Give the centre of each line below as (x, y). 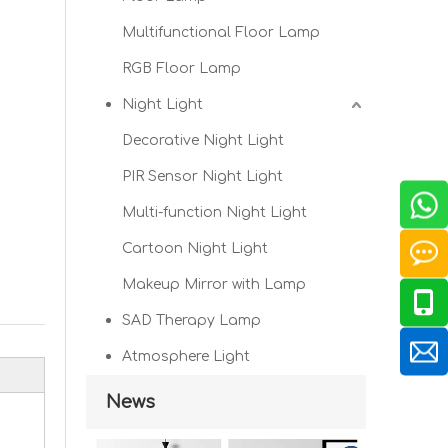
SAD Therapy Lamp (191, 320)
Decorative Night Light (203, 140)
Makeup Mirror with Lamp (214, 284)
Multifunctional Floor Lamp (221, 32)
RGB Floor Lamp (181, 68)
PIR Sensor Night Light (202, 176)
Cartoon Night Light (195, 248)
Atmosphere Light (186, 356)
